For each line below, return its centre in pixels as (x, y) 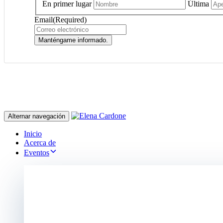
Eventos (37, 152)
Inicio (33, 133)
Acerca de (40, 142)
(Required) (70, 19)
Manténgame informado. (73, 40)
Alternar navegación (37, 116)
